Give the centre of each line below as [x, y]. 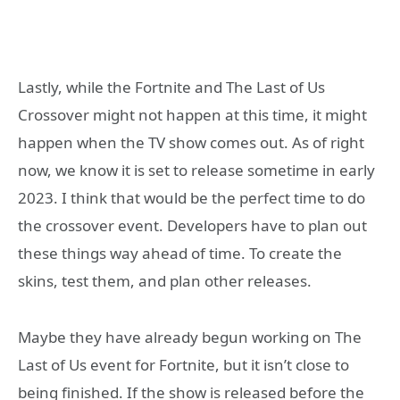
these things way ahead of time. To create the [180, 254]
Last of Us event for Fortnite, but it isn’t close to [183, 364]
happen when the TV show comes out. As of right [191, 143]
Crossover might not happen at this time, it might [192, 115]
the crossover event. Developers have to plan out [192, 226]
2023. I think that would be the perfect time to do [192, 198]
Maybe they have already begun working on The [190, 337]
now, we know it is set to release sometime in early [196, 171]
